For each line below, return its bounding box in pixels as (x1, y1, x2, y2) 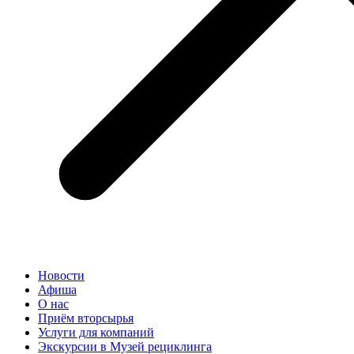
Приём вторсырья (38, 311, 134, 325)
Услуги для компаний (38, 326, 154, 339)
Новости (38, 269, 85, 282)
